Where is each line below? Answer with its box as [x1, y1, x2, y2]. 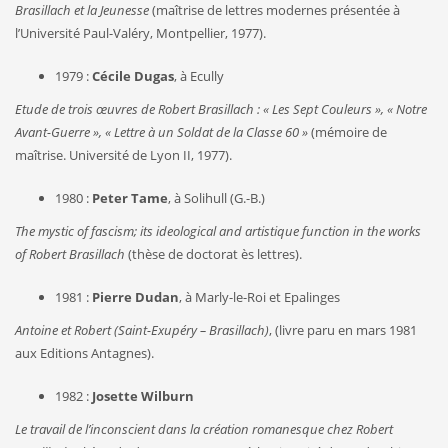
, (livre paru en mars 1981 [269, 320, 417, 339]
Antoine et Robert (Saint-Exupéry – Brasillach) [15, 320, 269, 339]
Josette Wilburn [92, 386, 194, 405]
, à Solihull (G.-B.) [168, 188, 265, 207]
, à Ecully [174, 66, 224, 85]
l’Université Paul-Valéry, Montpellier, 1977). [15, 23, 266, 42]
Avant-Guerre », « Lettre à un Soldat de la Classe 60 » [15, 122, 308, 141]
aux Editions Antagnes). [15, 343, 154, 362]
